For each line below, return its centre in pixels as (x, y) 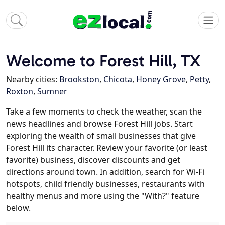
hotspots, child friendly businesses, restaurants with (105, 184)
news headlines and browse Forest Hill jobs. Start (99, 124)
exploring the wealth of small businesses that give (101, 136)
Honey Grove (161, 80)
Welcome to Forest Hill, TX (103, 61)
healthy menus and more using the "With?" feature (103, 196)
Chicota (118, 80)
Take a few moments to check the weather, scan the (104, 112)
